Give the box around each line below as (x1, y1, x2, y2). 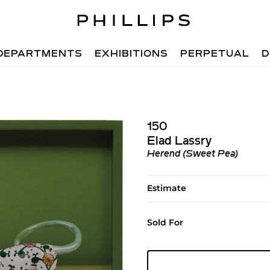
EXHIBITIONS (95, 49, 169, 59)
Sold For (146, 217, 183, 228)
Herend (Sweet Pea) (146, 149, 238, 159)
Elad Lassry (146, 136, 212, 148)
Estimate (146, 183, 186, 193)
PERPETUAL (180, 49, 250, 59)
